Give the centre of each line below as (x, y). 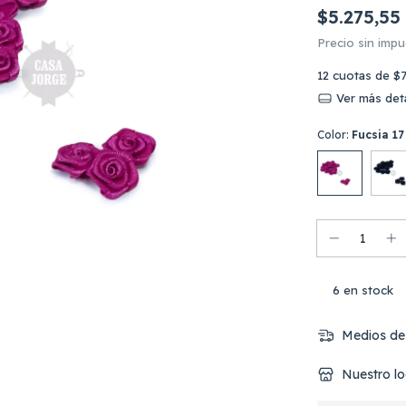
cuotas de (363, 75)
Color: (334, 135)
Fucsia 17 (378, 135)
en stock (367, 290)
